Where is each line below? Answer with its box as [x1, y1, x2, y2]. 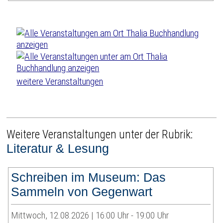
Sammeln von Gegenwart [11, 185, 153, 199]
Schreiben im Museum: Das [11, 170, 166, 185]
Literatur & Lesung [6, 141, 110, 156]
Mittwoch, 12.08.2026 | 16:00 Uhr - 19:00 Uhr [11, 210, 169, 222]
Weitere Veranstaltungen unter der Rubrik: [6, 128, 193, 142]
